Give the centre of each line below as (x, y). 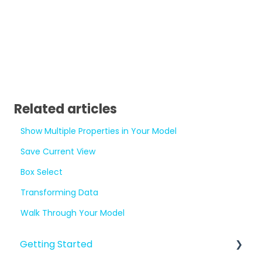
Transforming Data (60, 193)
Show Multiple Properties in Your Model (99, 131)
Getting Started (56, 244)
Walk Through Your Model (73, 213)
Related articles (65, 109)
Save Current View (58, 152)
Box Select (42, 172)
